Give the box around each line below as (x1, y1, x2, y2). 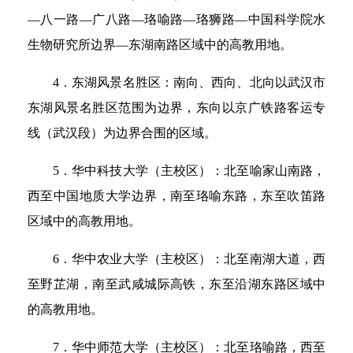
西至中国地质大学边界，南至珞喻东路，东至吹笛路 (28, 188, 325, 203)
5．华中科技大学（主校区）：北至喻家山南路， (53, 163, 325, 177)
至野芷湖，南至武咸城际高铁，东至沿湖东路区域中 (28, 277, 325, 291)
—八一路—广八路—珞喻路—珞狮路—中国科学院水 (28, 12, 325, 26)
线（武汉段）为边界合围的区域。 (28, 125, 217, 139)
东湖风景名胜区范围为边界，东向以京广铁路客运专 (28, 100, 325, 114)
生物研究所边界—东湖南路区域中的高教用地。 (28, 37, 292, 51)
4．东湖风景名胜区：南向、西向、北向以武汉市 (53, 75, 325, 89)
